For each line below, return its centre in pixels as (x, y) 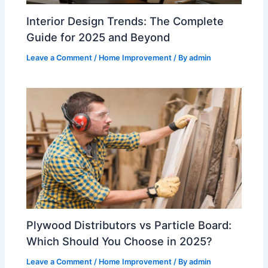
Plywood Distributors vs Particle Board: (129, 225)
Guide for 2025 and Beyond (98, 37)
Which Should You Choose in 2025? (120, 241)
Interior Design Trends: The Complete (125, 21)
